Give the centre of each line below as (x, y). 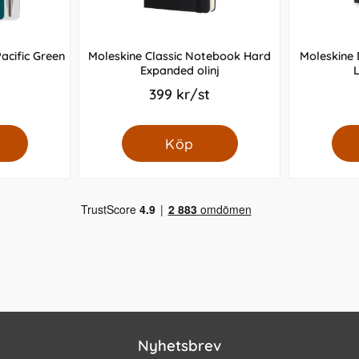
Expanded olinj (179, 71)
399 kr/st (179, 94)
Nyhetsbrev (179, 346)
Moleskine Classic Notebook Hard (179, 56)
